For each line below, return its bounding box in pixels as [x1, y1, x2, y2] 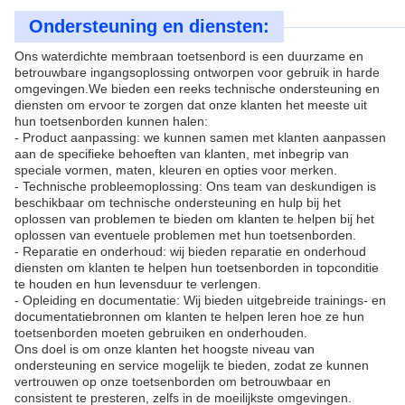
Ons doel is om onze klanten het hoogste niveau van [14, 342, 315, 356]
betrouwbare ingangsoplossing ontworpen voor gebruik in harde [14, 65, 380, 80]
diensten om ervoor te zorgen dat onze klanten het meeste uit [14, 98, 367, 112]
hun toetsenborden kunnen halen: [14, 114, 208, 128]
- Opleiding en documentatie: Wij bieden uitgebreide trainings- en [14, 293, 386, 307]
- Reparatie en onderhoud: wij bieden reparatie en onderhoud [14, 244, 366, 259]
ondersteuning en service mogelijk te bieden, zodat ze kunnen [14, 358, 369, 372]
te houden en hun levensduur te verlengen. [14, 277, 261, 291]
